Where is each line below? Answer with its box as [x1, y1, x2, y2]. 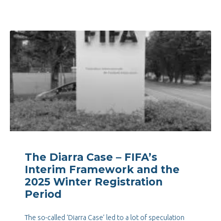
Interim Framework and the [25, 163, 180, 176]
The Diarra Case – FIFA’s [25, 151, 157, 164]
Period [25, 188, 62, 201]
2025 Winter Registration [25, 176, 163, 188]
